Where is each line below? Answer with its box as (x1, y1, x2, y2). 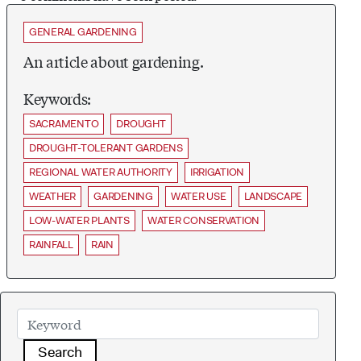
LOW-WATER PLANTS (29, 213, 130, 227)
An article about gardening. (23, 50, 204, 72)
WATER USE (170, 189, 226, 203)
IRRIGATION (189, 164, 245, 179)
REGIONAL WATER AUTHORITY (29, 164, 172, 179)
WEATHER (29, 189, 77, 203)
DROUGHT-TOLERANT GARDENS (29, 140, 183, 155)
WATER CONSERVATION (147, 213, 260, 227)
